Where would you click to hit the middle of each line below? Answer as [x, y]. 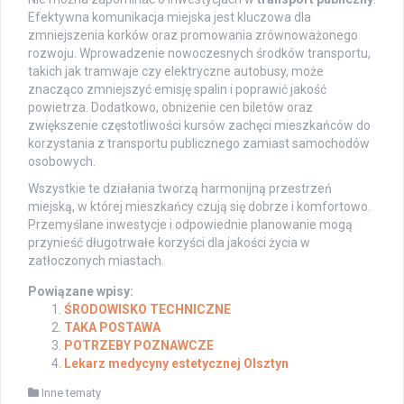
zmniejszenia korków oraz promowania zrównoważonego [193, 36]
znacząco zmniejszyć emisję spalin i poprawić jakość [177, 90]
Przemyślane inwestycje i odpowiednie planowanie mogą [190, 225]
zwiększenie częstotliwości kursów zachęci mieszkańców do [199, 126]
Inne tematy [71, 393]
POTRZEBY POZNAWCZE [139, 346]
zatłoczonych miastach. [96, 261]
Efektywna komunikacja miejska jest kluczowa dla [170, 18]
